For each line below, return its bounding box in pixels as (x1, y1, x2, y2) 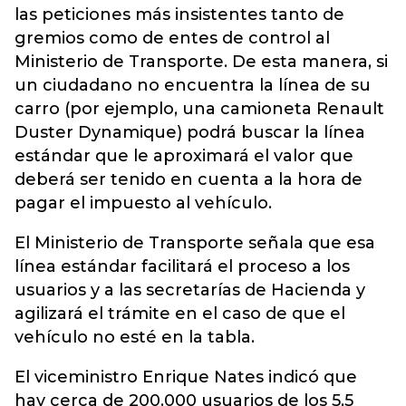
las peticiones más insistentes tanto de (14, 5, 344, 24)
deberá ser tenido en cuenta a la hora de (14, 169, 362, 189)
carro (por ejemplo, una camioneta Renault (14, 99, 384, 119)
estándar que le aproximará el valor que (14, 146, 353, 166)
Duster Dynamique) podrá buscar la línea (14, 122, 365, 142)
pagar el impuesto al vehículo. (14, 193, 276, 213)
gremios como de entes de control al (14, 28, 330, 48)
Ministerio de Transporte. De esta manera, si (14, 52, 388, 72)
